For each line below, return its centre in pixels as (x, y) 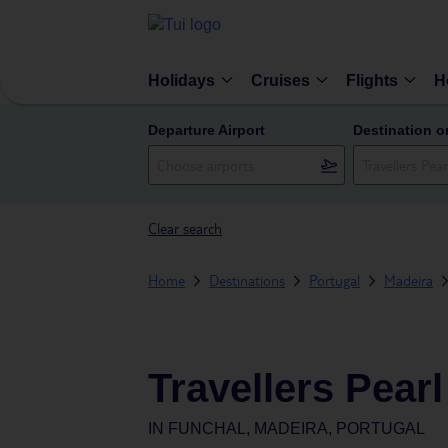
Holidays (181, 80)
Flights (372, 80)
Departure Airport (206, 130)
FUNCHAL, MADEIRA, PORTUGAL (296, 428)
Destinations (247, 280)
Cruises (280, 80)
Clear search (185, 228)
